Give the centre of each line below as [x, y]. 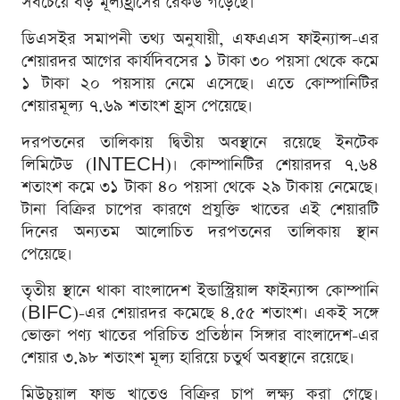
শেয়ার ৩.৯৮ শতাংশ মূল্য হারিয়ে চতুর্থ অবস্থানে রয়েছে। [188, 357]
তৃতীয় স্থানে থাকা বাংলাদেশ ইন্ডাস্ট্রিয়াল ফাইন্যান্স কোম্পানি [200, 290]
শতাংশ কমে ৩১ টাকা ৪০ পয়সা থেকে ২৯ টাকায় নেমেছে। [200, 187]
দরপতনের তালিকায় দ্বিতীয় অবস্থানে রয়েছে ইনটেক [200, 142]
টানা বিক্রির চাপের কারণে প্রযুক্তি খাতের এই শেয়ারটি [200, 209]
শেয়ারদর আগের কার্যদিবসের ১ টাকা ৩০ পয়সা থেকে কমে [200, 61]
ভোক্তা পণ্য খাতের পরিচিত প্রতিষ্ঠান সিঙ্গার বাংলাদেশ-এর [200, 335]
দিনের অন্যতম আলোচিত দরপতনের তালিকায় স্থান [200, 231]
